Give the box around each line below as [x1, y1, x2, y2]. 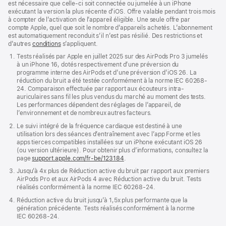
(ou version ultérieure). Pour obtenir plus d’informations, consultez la [17, 146, 208, 154]
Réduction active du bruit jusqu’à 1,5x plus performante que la [17, 196, 188, 204]
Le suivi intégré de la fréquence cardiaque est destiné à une [17, 122, 182, 130]
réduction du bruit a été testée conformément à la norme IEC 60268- [17, 77, 208, 85]
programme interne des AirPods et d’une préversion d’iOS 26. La [17, 69, 197, 77]
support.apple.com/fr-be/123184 [32, 154, 124, 162]
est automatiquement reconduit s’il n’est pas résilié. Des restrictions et [8, 32, 203, 39]
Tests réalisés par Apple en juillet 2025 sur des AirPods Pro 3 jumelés [17, 53, 208, 61]
